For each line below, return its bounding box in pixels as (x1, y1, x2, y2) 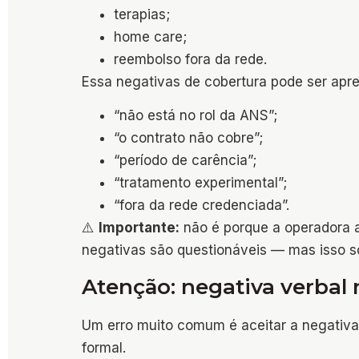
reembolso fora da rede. (114, 50, 267, 67)
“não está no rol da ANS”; (114, 107, 277, 124)
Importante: (99, 220, 179, 236)
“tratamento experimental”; (114, 175, 287, 192)
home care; (114, 28, 187, 45)
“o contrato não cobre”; (114, 130, 263, 147)
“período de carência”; (114, 152, 256, 169)
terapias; (114, 6, 170, 22)
